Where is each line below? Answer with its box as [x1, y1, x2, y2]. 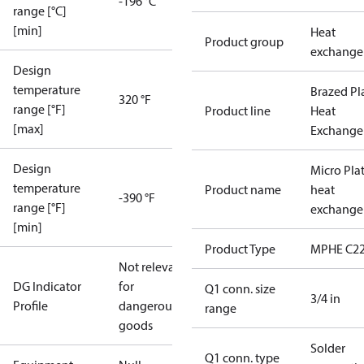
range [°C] [13, 2, 67, 19]
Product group [205, 33, 284, 50]
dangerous [119, 297, 177, 314]
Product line [205, 102, 271, 119]
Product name [205, 181, 281, 197]
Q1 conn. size [205, 280, 275, 297]
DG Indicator [13, 278, 81, 294]
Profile [13, 297, 48, 314]
